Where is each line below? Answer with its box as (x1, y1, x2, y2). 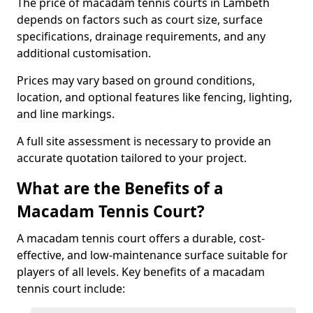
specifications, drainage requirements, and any (17, 29, 265, 44)
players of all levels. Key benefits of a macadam (17, 264, 265, 279)
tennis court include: (17, 281, 125, 296)
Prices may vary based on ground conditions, (17, 73, 255, 88)
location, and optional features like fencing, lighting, (17, 89, 292, 105)
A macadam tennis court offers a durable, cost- (17, 231, 265, 246)
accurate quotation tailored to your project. (17, 150, 247, 166)
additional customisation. (17, 45, 154, 61)
